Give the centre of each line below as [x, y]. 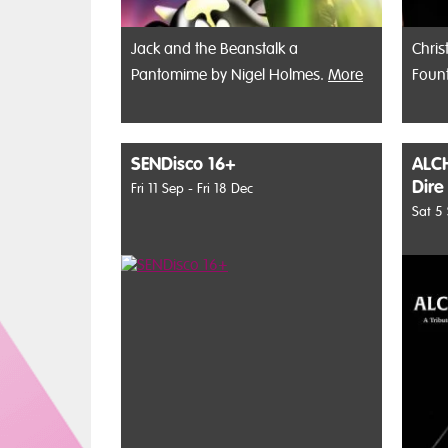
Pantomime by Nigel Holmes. [229, 75]
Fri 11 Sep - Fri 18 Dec [192, 189]
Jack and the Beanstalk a [214, 49]
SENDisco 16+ [183, 165]
